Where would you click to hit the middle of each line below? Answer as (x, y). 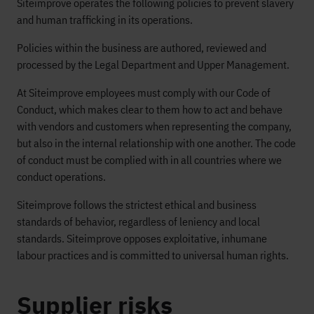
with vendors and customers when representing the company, (154, 126)
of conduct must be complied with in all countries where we (149, 160)
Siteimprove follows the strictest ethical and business (137, 205)
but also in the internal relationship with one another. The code (156, 143)
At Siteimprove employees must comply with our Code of (144, 93)
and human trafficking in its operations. (105, 20)
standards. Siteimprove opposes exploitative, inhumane (142, 238)
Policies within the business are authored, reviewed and (142, 48)
